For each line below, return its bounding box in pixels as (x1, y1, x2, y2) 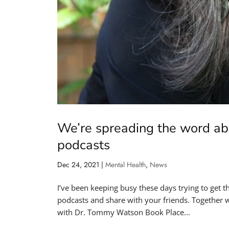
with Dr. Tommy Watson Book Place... (57, 207, 190, 217)
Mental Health (105, 159, 146, 170)
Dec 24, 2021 (57, 159, 99, 170)
